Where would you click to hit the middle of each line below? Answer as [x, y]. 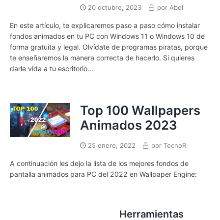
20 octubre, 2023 [114, 7]
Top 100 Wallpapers [140, 110]
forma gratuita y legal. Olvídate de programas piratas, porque [109, 47]
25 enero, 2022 [111, 145]
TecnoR [175, 145]
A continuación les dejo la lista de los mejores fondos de [99, 163]
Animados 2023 [128, 125]
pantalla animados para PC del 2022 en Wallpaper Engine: [103, 174]
